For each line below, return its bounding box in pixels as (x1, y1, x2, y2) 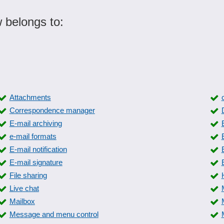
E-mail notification (9, 145, 67, 153)
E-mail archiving (9, 119, 62, 127)
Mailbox (9, 197, 35, 205)
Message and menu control (9, 210, 98, 218)
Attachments (9, 93, 51, 101)
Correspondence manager (9, 106, 95, 114)
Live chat (9, 184, 39, 192)
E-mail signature (9, 158, 62, 166)
